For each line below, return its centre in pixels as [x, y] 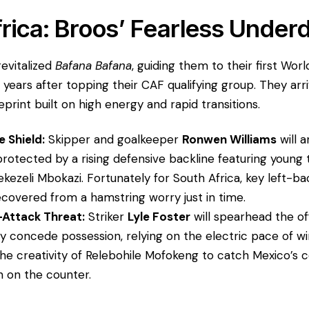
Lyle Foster [159, 217]
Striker [107, 217]
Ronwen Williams [230, 140]
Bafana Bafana [93, 66]
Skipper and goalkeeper [114, 140]
